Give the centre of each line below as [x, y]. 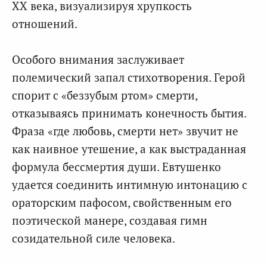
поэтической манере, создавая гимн [110, 221]
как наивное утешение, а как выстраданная [129, 149]
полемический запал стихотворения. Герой [129, 77]
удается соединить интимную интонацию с [130, 185]
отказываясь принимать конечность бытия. [129, 113]
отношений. [45, 23]
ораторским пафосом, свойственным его [122, 203]
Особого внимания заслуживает [98, 60]
